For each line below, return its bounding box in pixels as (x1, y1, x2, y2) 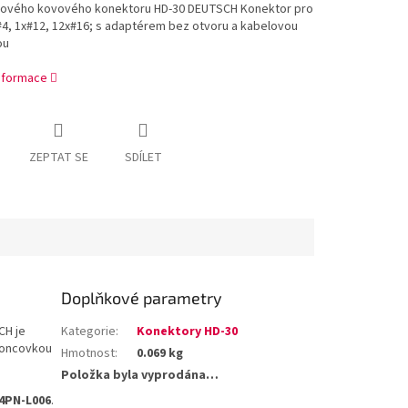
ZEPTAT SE (28, 148, 88, 168)
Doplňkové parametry (61, 288, 223, 309)
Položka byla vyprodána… (61, 366, 219, 385)
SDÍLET (124, 148, 162, 168)
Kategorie (61, 322, 117, 342)
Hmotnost (61, 344, 116, 363)
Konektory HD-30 (137, 322, 239, 342)
